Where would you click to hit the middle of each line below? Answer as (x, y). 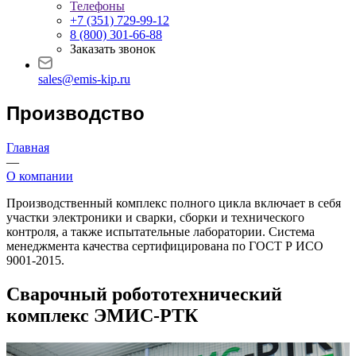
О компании (40, 176)
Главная (28, 147)
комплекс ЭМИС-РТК (102, 315)
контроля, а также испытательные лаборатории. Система (161, 231)
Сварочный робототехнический (144, 294)
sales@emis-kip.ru (84, 79)
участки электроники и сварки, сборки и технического (155, 217)
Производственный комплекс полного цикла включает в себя (174, 203)
